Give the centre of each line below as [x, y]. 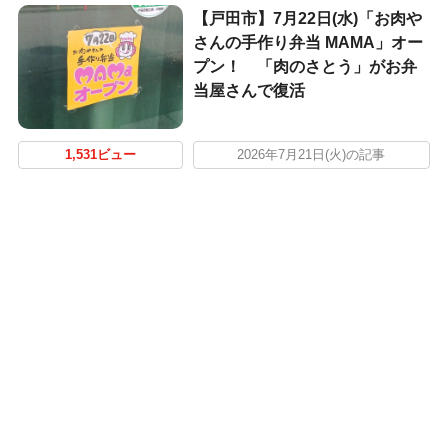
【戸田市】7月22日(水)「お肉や [307, 19]
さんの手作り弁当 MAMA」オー [307, 43]
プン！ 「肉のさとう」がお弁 [304, 67]
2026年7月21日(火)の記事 [311, 155]
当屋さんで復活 [248, 91]
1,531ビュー [100, 155]
